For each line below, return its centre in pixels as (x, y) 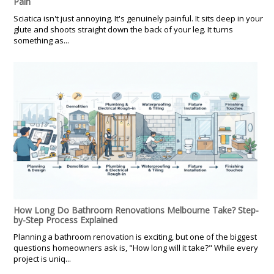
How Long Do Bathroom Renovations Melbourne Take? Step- (136, 210)
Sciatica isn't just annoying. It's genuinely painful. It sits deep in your (138, 19)
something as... (41, 41)
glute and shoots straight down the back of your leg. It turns (123, 30)
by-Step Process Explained (65, 220)
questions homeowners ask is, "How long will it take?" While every (136, 248)
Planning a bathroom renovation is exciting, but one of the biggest (135, 237)
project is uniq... (42, 259)
